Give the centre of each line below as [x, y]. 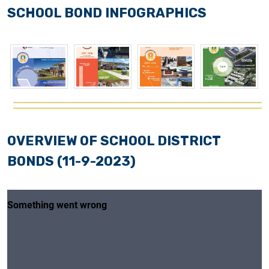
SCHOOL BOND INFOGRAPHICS [107, 13]
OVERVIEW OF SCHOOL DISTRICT [114, 141]
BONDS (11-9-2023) [71, 161]
